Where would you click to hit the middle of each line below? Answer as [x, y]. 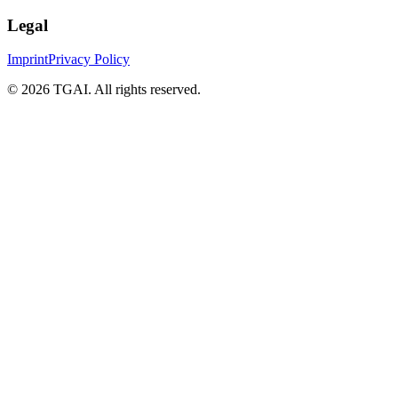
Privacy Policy [89, 60]
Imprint [28, 60]
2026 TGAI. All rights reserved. [111, 90]
